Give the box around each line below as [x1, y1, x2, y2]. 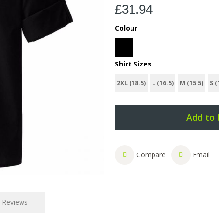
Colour [115, 23, 138, 33]
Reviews [2, 197, 28, 207]
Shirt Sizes [115, 59, 152, 68]
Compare [136, 150, 166, 159]
